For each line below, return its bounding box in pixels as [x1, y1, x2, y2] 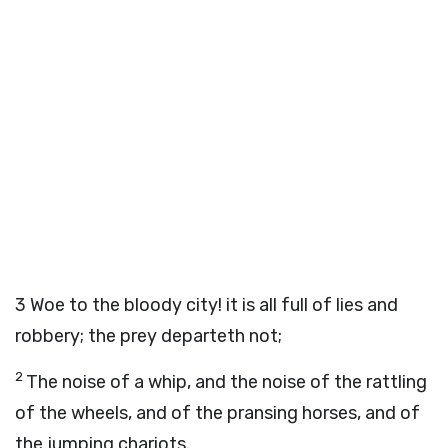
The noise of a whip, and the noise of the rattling [26, 371, 427, 393]
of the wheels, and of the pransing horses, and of [15, 402, 420, 424]
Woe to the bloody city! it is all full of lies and [30, 294, 398, 316]
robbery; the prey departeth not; [15, 325, 282, 347]
